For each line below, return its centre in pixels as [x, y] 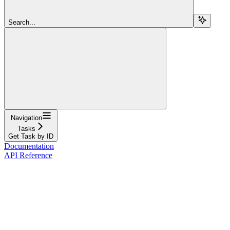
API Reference [28, 155]
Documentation [29, 146]
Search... [22, 22]
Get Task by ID [31, 136]
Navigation [26, 118]
